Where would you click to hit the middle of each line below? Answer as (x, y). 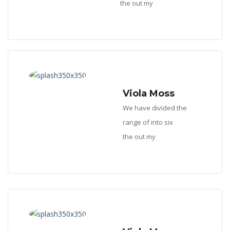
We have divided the (155, 108)
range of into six (148, 122)
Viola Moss (149, 93)
